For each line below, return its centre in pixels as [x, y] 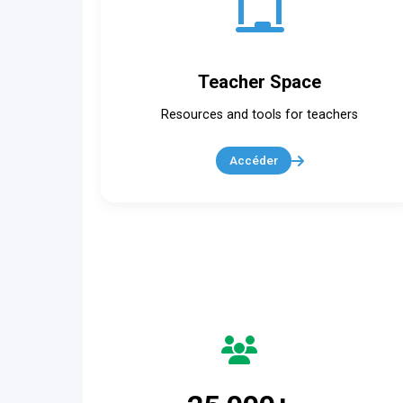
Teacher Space [260, 82]
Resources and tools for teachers [260, 115]
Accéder [253, 160]
